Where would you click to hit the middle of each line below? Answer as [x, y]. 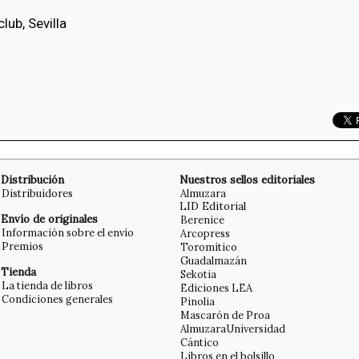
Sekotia [198, 274]
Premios [22, 246]
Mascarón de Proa [225, 315]
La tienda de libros [47, 285]
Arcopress [205, 233]
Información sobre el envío [68, 232]
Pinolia [198, 301]
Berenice [202, 219]
